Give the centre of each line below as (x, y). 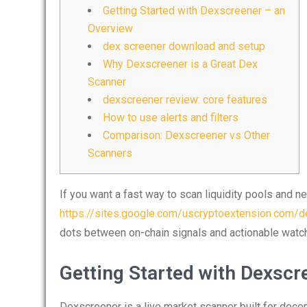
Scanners (110, 153)
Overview (110, 28)
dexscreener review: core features (185, 100)
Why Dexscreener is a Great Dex (180, 64)
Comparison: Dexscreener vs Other (186, 135)
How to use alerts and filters (171, 118)
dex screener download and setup (184, 46)
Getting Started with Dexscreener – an (194, 11)
